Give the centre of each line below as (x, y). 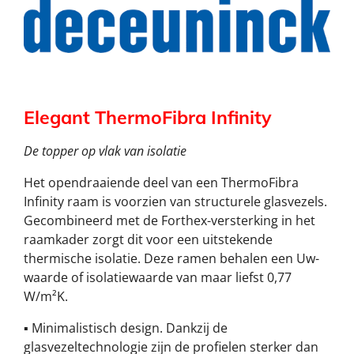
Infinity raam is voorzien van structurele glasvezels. (175, 202)
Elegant (57, 118)
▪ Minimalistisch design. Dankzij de (126, 328)
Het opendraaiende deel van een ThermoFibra (161, 183)
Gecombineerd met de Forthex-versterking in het (169, 221)
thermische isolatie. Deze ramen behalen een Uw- (171, 259)
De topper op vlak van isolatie (105, 151)
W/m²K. (46, 297)
